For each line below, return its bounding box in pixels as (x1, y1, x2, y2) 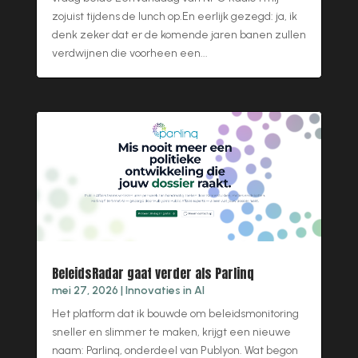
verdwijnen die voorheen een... (51, 46, 208, 61)
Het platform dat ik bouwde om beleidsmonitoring (51, 307, 299, 321)
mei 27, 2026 (51, 284, 118, 298)
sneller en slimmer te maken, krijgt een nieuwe (51, 325, 291, 340)
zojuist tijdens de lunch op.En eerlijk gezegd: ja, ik (51, 10, 297, 24)
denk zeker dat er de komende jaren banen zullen (51, 28, 306, 42)
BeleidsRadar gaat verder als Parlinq (51, 264, 254, 284)
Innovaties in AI (125, 284, 205, 298)
